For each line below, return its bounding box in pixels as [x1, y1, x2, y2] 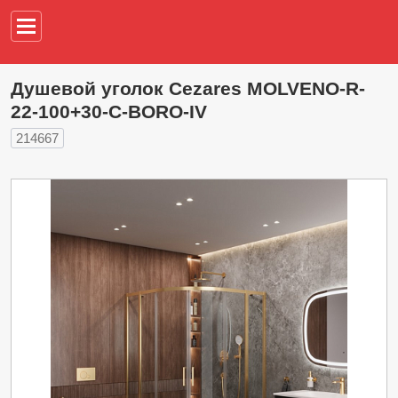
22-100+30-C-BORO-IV [11, 101, 207, 122]
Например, [312, 33, 377, 49]
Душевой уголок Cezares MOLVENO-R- [11, 78, 365, 99]
